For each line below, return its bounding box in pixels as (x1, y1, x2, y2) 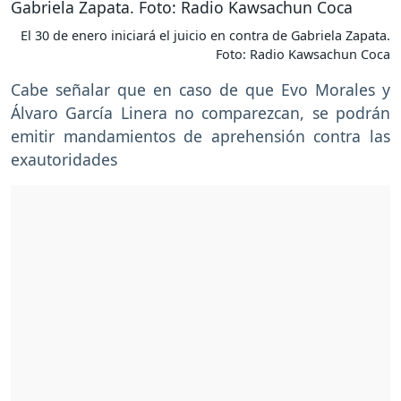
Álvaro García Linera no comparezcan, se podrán (11, 102, 390, 124)
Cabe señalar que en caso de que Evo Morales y (11, 79, 390, 101)
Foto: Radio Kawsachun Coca (216, 46, 390, 64)
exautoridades (11, 149, 117, 171)
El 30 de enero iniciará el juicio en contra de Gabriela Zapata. (21, 27, 390, 45)
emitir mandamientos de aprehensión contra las (11, 125, 390, 148)
